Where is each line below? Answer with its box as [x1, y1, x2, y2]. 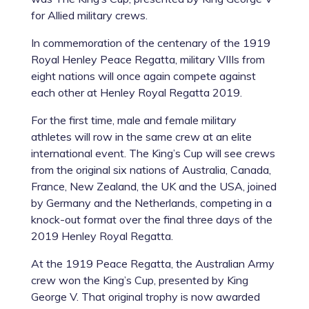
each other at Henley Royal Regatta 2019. [30, 86, 242, 100]
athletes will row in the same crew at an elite [30, 130, 252, 144]
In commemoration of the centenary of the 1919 [30, 36, 270, 50]
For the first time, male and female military [30, 113, 237, 128]
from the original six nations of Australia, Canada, [30, 163, 271, 177]
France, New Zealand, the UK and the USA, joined [30, 179, 277, 194]
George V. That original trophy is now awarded [30, 290, 260, 304]
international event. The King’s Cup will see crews [30, 146, 275, 161]
